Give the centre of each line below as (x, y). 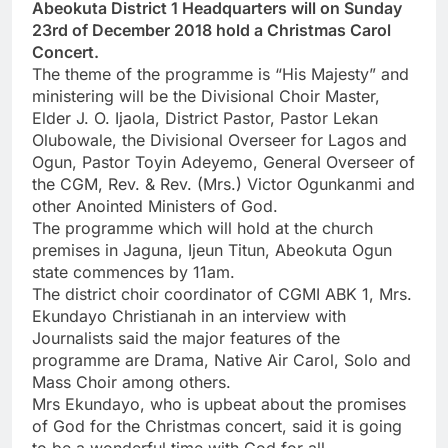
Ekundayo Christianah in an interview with (189, 316)
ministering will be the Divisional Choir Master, (206, 96)
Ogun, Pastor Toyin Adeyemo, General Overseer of (223, 162)
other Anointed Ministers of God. (155, 206)
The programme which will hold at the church (202, 228)
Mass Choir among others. (131, 382)
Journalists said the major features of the (186, 338)
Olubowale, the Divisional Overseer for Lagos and (219, 140)
